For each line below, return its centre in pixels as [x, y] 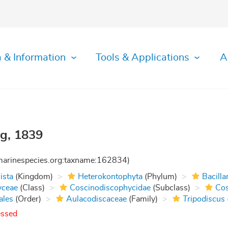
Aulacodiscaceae [97, 199]
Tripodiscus [204, 199]
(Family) [142, 199]
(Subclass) [171, 188]
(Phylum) [160, 176]
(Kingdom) [33, 176]
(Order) [27, 199]
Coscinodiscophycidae [110, 188]
